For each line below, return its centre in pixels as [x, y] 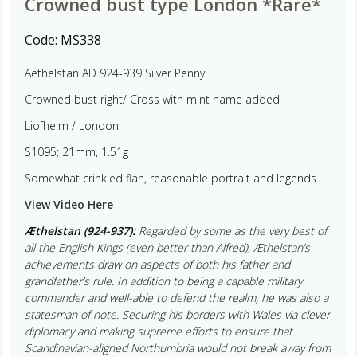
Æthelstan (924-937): [81, 230]
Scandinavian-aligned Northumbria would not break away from [177, 347]
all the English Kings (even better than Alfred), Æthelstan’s [167, 247]
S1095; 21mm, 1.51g [76, 151]
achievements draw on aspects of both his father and [157, 264]
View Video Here [69, 204]
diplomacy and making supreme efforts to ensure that [158, 331]
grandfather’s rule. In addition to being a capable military [163, 280]
